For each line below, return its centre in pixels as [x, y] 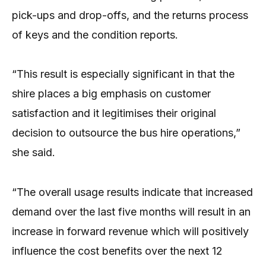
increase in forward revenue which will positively [130, 231]
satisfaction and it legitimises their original [114, 113]
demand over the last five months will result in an [131, 211]
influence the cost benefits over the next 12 [117, 251]
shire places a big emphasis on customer [111, 94]
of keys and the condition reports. [95, 34]
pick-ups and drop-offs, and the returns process [130, 15]
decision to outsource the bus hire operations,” [126, 133]
